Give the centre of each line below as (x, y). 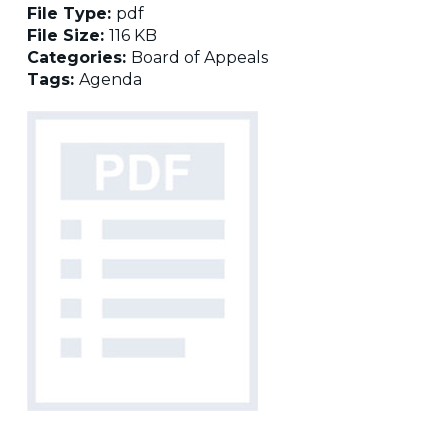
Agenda (110, 79)
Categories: (78, 57)
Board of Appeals (199, 57)
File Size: (67, 35)
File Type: (71, 13)
